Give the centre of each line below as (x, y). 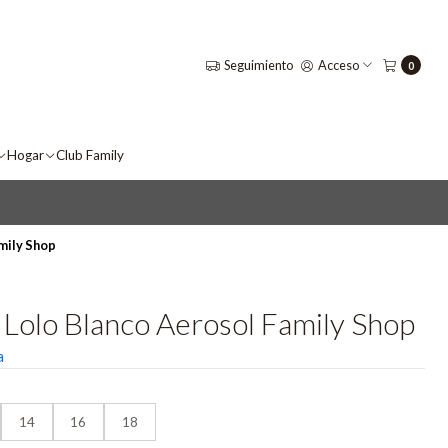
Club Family (89, 154)
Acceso (339, 65)
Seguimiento (258, 65)
